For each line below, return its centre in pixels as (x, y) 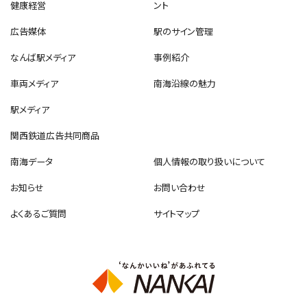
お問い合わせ (180, 188)
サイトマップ (176, 214)
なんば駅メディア (43, 58)
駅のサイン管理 (183, 32)
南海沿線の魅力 (185, 84)
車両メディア (35, 84)
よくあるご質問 (39, 214)
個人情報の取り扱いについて (209, 162)
